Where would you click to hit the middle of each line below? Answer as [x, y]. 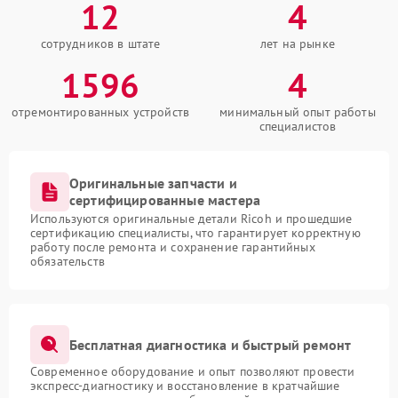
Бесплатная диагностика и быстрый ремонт [211, 344]
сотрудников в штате [100, 44]
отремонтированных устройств [100, 112]
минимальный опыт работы [298, 112]
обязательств [68, 262]
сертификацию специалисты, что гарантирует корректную [195, 233]
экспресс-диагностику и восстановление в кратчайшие [185, 386]
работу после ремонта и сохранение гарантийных [173, 247]
